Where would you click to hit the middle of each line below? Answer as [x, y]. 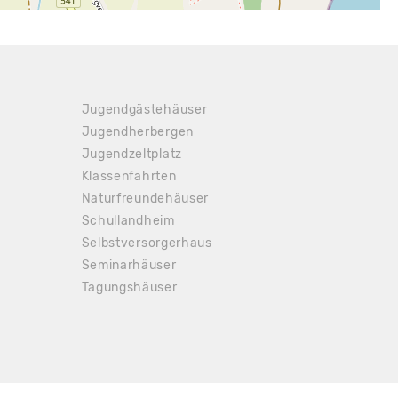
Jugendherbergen [137, 132]
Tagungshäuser [129, 287]
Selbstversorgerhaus [147, 243]
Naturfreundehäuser [145, 199]
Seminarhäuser [129, 265]
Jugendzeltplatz [131, 154]
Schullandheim [128, 221]
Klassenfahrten [129, 176]
